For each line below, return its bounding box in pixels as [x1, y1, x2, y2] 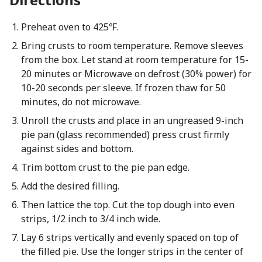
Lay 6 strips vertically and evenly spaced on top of [20, 231, 239, 244]
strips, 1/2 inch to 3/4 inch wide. [20, 212, 160, 225]
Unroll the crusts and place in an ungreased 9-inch [20, 114, 243, 127]
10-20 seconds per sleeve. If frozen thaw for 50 [20, 81, 226, 94]
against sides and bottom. [20, 142, 133, 155]
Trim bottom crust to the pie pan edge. [20, 161, 189, 174]
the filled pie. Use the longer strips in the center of [20, 245, 243, 258]
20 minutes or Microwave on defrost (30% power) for [20, 67, 251, 80]
